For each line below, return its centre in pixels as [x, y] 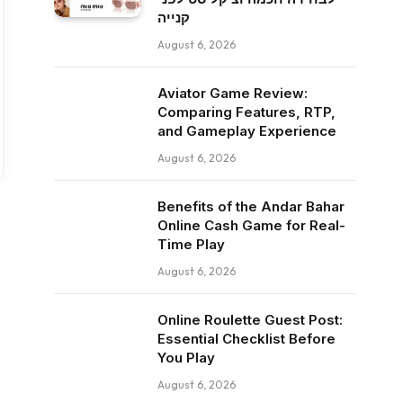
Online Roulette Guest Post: [250, 320]
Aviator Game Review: [233, 93]
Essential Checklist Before [246, 339]
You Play [186, 358]
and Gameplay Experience [247, 131]
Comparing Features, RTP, [246, 112]
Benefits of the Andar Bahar [251, 206]
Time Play [191, 244]
